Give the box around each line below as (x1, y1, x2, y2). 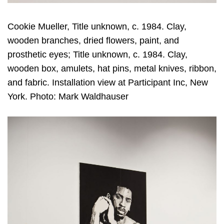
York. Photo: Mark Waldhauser (7, 91, 128, 102)
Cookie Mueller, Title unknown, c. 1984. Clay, (7, 21, 186, 32)
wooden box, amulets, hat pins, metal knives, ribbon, (7, 63, 216, 74)
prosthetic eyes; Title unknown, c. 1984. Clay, (7, 49, 187, 60)
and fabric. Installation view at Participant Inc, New (7, 77, 208, 88)
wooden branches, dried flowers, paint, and (7, 35, 179, 46)
